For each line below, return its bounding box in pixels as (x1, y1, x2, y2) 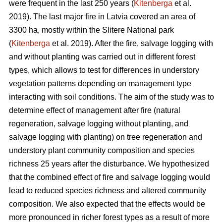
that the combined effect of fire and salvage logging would (9, 173, 210, 182)
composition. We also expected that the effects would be (9, 200, 205, 209)
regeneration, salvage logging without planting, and (9, 119, 188, 128)
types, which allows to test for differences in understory (9, 66, 199, 75)
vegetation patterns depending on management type (9, 79, 191, 88)
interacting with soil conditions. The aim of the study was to (9, 93, 214, 102)
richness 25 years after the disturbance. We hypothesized (9, 160, 209, 168)
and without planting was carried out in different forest (9, 53, 195, 61)
